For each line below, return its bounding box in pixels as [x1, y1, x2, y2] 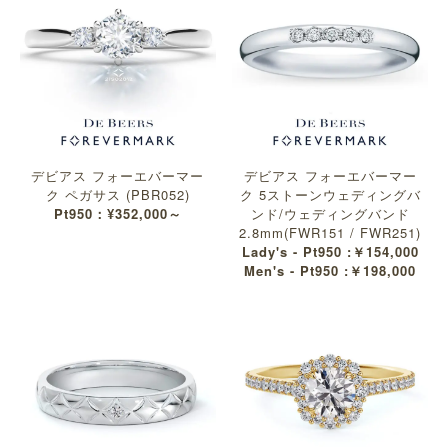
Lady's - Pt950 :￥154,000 [241, 242, 419, 262]
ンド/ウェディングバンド [250, 204, 410, 224]
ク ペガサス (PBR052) [45, 185, 190, 205]
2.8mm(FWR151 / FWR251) [239, 223, 422, 243]
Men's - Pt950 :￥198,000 [244, 261, 417, 281]
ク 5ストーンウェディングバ [239, 185, 421, 205]
